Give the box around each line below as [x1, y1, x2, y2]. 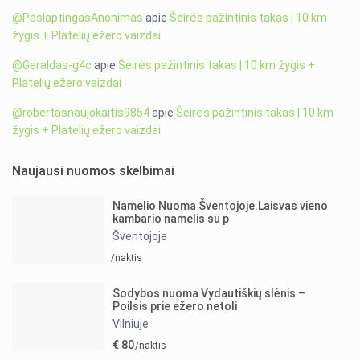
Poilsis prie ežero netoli [112, 300, 238, 313]
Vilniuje [112, 317, 149, 331]
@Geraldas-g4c [12, 59, 92, 72]
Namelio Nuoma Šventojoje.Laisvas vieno [112, 199, 329, 213]
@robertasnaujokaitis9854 [12, 106, 150, 120]
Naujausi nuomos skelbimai [12, 163, 175, 179]
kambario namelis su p [112, 212, 230, 226]
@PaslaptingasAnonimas [12, 11, 144, 25]
